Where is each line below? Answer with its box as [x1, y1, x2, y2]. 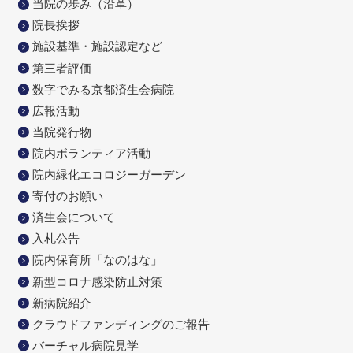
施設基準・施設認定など [32, 39, 162, 54]
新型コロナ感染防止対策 [32, 274, 162, 288]
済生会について [32, 210, 115, 225]
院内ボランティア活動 [32, 146, 150, 160]
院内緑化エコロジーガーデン [32, 168, 186, 182]
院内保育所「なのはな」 [32, 253, 162, 267]
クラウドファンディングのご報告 [32, 317, 210, 331]
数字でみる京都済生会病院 [32, 82, 174, 96]
